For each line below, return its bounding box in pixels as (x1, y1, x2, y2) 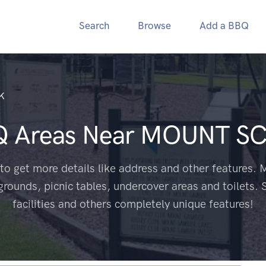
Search (79, 20, 109, 31)
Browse (138, 20, 171, 31)
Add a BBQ (199, 20, 249, 31)
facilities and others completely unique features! (12, 197, 254, 211)
